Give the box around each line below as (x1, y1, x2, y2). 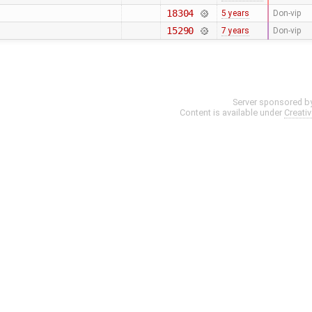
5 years (221, 8, 249, 19)
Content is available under (180, 107, 284, 118)
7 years (221, 26, 249, 36)
